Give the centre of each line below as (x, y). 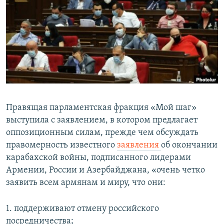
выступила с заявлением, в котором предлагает (102, 120)
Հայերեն (29, 18)
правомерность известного (61, 145)
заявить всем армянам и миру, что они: (86, 183)
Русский (25, 54)
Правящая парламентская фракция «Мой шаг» (101, 108)
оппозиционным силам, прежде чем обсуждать (102, 133)
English (22, 36)
